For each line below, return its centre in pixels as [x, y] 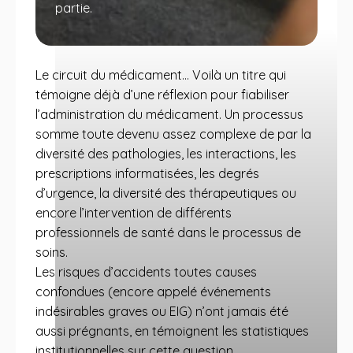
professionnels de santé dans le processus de [168, 232]
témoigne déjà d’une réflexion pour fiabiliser [162, 95]
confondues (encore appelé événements [153, 292]
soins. [52, 252]
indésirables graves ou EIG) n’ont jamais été [162, 311]
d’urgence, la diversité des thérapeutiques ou [166, 193]
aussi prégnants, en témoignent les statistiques [172, 331]
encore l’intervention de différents [134, 213]
